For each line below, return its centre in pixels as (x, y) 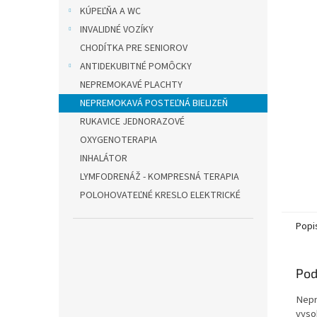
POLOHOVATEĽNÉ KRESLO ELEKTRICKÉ (160, 195)
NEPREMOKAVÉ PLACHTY (131, 85)
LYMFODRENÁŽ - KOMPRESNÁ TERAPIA (160, 177)
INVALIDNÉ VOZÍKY (117, 30)
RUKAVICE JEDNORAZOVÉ (132, 122)
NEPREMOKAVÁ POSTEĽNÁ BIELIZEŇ (154, 103)
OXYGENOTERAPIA (119, 140)
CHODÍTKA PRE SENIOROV (134, 48)
